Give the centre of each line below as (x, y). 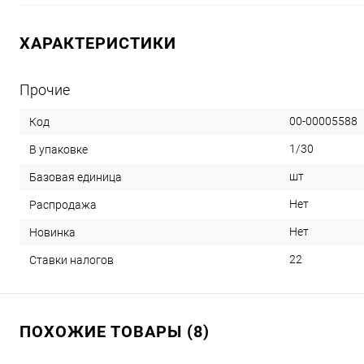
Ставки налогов (71, 260)
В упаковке (58, 149)
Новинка (52, 232)
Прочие (45, 90)
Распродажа (63, 204)
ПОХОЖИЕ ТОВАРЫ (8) (115, 331)
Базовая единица (76, 177)
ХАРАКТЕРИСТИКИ (98, 43)
